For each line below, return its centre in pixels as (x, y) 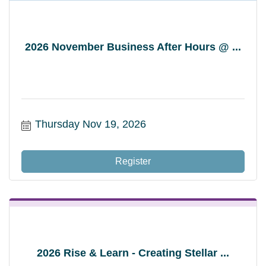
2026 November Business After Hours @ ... (133, 47)
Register (133, 161)
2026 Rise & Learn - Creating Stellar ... (133, 253)
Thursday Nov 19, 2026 (90, 124)
